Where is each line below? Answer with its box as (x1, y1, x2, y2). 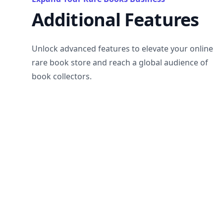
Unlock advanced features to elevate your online (32, 43, 213, 54)
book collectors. (32, 71, 92, 82)
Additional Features (32, 7, 199, 32)
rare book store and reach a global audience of (32, 57, 208, 68)
